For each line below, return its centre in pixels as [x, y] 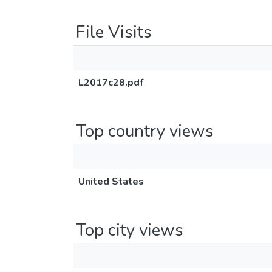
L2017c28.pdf [111, 83]
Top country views [145, 131]
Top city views [130, 230]
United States [111, 182]
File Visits [114, 32]
